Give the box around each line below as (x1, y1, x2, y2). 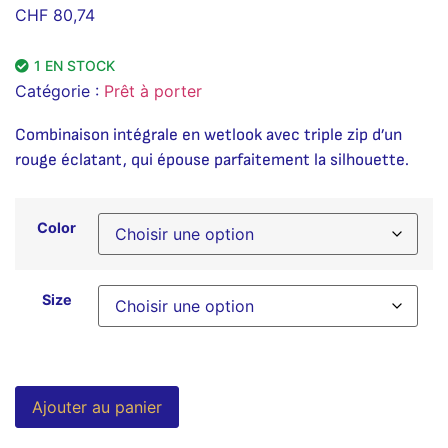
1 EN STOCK (34, 57, 115, 75)
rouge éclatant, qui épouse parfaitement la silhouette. (15, 150, 409, 171)
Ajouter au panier (32, 396, 162, 417)
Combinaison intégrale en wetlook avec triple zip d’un (15, 125, 402, 146)
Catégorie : (15, 81, 104, 102)
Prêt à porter (104, 81, 202, 102)
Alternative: (179, 389, 265, 410)
